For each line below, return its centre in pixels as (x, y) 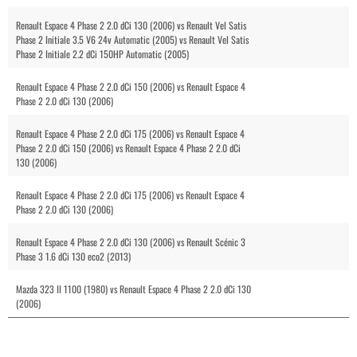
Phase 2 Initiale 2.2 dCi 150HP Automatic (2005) (102, 53)
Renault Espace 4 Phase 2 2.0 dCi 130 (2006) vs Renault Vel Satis (131, 25)
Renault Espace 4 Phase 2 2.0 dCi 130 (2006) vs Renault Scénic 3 (131, 241)
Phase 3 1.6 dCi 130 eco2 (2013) (73, 256)
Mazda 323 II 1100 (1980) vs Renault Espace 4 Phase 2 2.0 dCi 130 (133, 288)
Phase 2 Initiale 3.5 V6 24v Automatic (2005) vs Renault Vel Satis (132, 39)
